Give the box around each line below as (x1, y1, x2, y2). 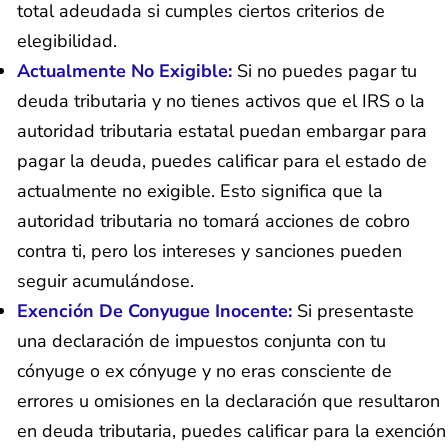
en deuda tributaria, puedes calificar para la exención (17, 419, 446, 444)
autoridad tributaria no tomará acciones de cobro (17, 209, 410, 234)
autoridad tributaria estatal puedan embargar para (17, 119, 427, 144)
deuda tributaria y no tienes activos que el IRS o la (17, 89, 425, 114)
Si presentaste (297, 299, 414, 324)
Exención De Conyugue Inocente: (17, 299, 292, 324)
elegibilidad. (17, 29, 117, 54)
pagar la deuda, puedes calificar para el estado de (17, 149, 427, 174)
